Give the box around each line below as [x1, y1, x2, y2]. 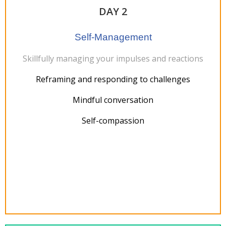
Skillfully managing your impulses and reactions [23, 53, 203, 64]
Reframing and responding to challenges [36, 74, 190, 85]
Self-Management [74, 32, 152, 42]
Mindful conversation [73, 94, 153, 105]
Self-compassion [82, 115, 144, 126]
